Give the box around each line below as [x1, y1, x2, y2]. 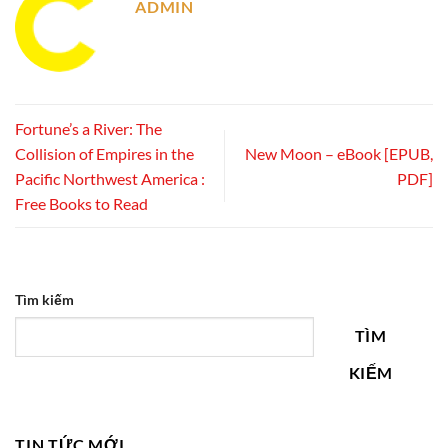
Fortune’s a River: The [15, 118, 162, 138]
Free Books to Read [15, 193, 148, 213]
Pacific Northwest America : [15, 168, 205, 188]
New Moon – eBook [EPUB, [245, 143, 433, 163]
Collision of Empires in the [15, 143, 194, 163]
